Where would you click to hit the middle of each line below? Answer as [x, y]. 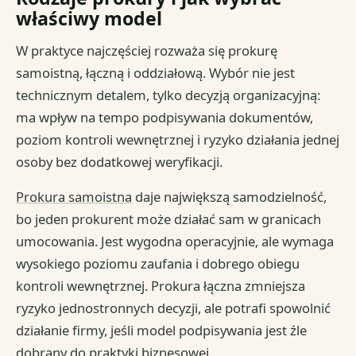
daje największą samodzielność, [230, 196]
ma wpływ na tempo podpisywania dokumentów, [165, 117]
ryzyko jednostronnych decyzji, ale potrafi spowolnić [174, 308]
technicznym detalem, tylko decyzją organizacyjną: [168, 95]
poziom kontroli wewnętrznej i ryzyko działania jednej [178, 139]
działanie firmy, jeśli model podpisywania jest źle [162, 330]
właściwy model [89, 18]
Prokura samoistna [74, 196]
